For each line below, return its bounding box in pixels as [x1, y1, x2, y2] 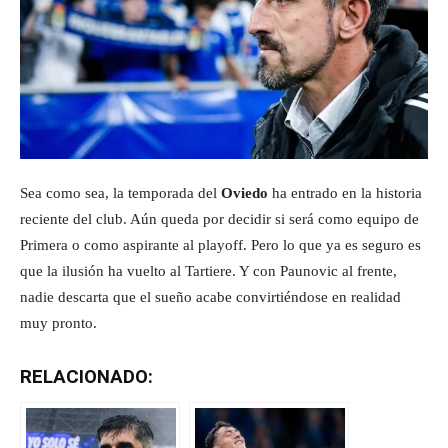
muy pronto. [20, 314, 97, 331]
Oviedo [221, 184, 268, 201]
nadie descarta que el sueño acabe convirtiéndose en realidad [20, 288, 401, 305]
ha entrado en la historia [268, 184, 422, 201]
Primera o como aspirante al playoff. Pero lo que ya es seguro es [20, 236, 421, 253]
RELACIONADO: [20, 365, 153, 388]
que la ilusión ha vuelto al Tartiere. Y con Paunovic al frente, [20, 262, 397, 279]
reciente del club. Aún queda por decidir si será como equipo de [20, 210, 419, 227]
